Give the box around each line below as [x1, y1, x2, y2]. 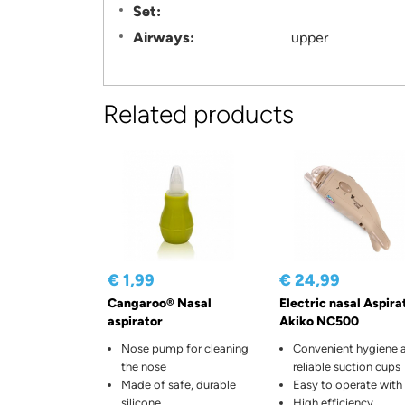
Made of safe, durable [121, 378, 236, 392]
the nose [121, 360, 166, 374]
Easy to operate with [292, 378, 402, 392]
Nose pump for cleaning [121, 342, 249, 356]
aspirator [108, 314, 163, 330]
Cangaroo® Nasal [108, 296, 212, 312]
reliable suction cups [292, 360, 400, 374]
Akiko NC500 [278, 314, 359, 330]
